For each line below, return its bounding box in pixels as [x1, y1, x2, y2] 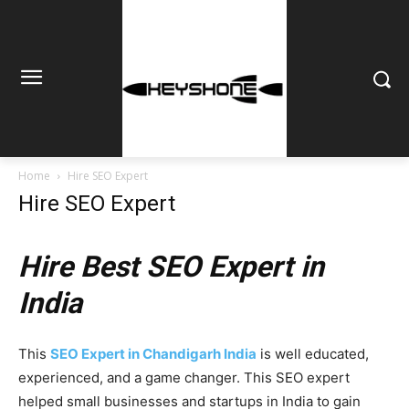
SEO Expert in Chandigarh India [50, 345, 257, 362]
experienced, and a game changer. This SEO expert [18, 369, 350, 386]
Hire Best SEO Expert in [18, 249, 324, 284]
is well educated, [257, 345, 369, 362]
